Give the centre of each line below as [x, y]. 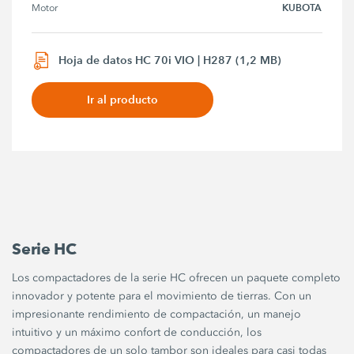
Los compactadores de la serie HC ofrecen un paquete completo [177, 277]
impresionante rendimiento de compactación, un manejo [157, 314]
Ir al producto [123, 99]
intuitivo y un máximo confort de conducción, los [137, 332]
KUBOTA [302, 8]
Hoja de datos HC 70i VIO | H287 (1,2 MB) [170, 60]
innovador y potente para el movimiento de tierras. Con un [162, 296]
